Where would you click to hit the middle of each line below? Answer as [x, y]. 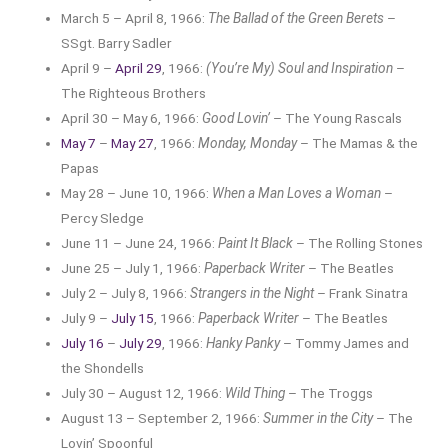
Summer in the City [318, 417]
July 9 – [86, 317]
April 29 [139, 67]
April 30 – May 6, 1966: [132, 117]
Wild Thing [255, 392]
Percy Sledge [103, 217]
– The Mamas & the [358, 142]
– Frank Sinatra [361, 292]
